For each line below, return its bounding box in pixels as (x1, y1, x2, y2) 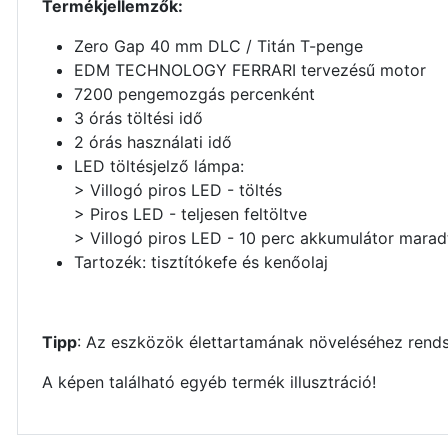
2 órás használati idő (74, 132, 232, 153)
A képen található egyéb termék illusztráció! (42, 372, 376, 393)
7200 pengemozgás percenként (74, 84, 315, 105)
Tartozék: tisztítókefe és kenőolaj (74, 252, 328, 273)
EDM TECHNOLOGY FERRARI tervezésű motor (74, 60, 426, 81)
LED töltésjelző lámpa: (74, 156, 244, 177)
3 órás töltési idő (74, 108, 203, 129)
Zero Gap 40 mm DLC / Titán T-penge (74, 36, 363, 57)
